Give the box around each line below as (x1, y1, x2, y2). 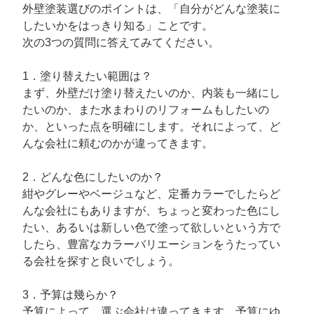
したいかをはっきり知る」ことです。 (22, 20, 214, 32)
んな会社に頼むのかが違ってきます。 (22, 137, 214, 150)
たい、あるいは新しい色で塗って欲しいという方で (22, 221, 281, 234)
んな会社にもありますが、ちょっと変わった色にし (22, 205, 281, 217)
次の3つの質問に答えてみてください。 (22, 36, 220, 49)
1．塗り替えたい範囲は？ (22, 70, 153, 83)
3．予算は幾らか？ (22, 289, 119, 301)
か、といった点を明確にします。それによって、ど (22, 121, 281, 133)
